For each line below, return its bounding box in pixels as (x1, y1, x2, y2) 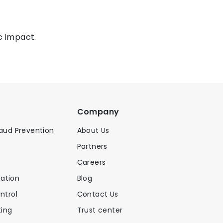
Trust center (77, 205, 123, 215)
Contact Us (77, 189, 118, 199)
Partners (77, 141, 108, 151)
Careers (77, 157, 106, 167)
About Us (77, 125, 110, 135)
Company (77, 106, 119, 117)
